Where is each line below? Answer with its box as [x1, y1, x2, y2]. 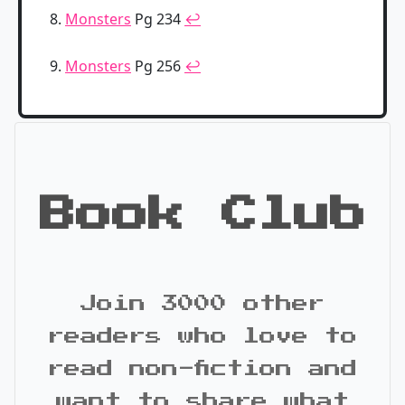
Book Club [39, 195, 366, 233]
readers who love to [48, 328, 357, 344]
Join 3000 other [80, 296, 325, 312]
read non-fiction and [48, 361, 357, 377]
